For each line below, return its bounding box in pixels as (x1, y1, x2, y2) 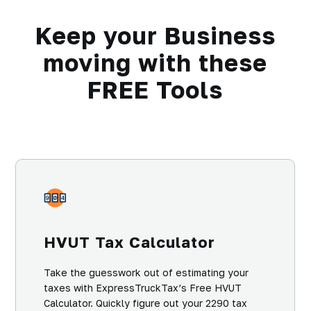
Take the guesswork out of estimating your (44, 267, 249, 279)
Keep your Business (35, 22, 276, 50)
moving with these (43, 49, 268, 77)
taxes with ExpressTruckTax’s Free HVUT (44, 282, 242, 294)
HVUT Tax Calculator (44, 233, 215, 252)
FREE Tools (87, 76, 224, 104)
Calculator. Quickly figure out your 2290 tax (44, 297, 247, 310)
